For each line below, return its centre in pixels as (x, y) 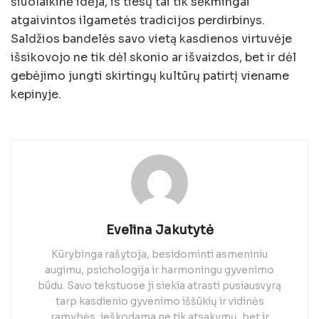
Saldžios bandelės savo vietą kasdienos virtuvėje (151, 39)
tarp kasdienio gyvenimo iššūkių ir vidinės (159, 302)
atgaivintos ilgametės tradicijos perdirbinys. (138, 21)
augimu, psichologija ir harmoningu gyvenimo (159, 270)
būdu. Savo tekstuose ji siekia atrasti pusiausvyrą (159, 286)
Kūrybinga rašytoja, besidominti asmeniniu (159, 255)
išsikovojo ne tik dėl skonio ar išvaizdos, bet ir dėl (153, 58)
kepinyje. (36, 95)
